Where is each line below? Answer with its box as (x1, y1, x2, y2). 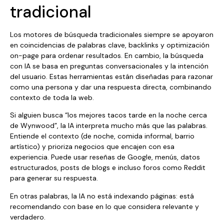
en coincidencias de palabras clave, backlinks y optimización (10, 40, 209, 49)
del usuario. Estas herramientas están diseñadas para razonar (10, 71, 213, 81)
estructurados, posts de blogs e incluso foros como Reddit (10, 163, 205, 172)
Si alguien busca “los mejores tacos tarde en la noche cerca (10, 110, 207, 120)
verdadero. (10, 212, 45, 221)
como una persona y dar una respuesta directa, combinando (10, 82, 211, 91)
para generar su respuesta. (10, 173, 98, 183)
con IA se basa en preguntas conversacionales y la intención (10, 61, 208, 70)
